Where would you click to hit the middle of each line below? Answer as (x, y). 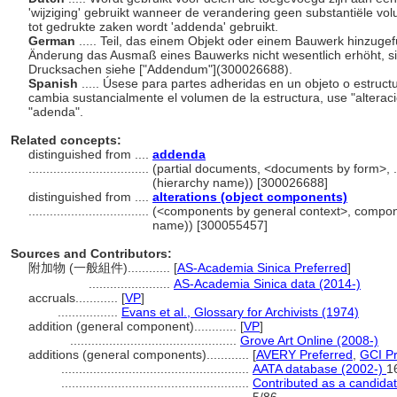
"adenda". (58, 112)
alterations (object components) (250, 197)
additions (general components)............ (140, 354)
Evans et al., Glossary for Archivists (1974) (240, 312)
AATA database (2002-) (319, 369)
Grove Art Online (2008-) (309, 340)
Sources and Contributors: (91, 253)
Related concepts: (66, 140)
